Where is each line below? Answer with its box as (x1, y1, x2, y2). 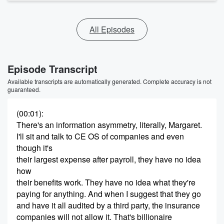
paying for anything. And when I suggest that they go (16, 188, 201, 199)
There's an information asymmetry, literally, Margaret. (16, 119, 202, 130)
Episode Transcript (7, 61, 97, 76)
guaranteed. (7, 85, 40, 93)
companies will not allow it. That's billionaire (16, 211, 172, 222)
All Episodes (89, 23, 134, 35)
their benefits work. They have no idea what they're (16, 176, 195, 188)
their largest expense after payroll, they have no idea (16, 153, 201, 165)
